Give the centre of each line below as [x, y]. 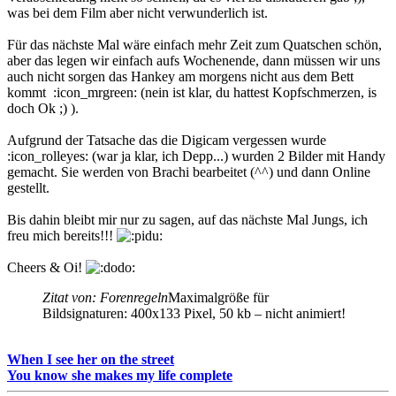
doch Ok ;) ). [43, 108]
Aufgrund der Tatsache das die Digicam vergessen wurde [168, 140]
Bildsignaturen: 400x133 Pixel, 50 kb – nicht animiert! [194, 313]
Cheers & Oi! [46, 267]
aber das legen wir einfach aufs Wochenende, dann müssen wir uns [194, 60]
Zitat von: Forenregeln [105, 297]
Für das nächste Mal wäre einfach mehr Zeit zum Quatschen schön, [194, 44]
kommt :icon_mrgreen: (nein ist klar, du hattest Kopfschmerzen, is [192, 92]
